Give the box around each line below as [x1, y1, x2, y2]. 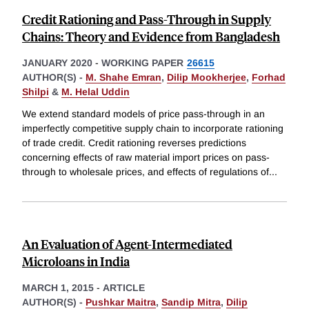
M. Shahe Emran [86, 72, 161, 83]
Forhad [252, 72, 286, 83]
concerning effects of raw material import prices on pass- [22, 151, 270, 163]
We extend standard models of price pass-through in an [22, 108, 265, 119]
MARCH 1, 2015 [22, 281, 94, 293]
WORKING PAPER [101, 57, 183, 69]
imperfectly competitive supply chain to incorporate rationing [22, 122, 283, 134]
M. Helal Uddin [61, 86, 130, 98]
